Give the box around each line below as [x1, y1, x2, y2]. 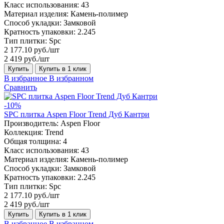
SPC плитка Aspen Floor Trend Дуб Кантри [4, 109, 149, 118]
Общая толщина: [4, 136, 61, 145]
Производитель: [4, 118, 58, 127]
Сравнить [4, 82, 37, 91]
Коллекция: [4, 127, 43, 136]
